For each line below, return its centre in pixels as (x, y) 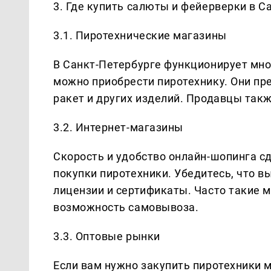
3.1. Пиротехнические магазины (140, 35)
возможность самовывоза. (126, 207)
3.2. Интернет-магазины (118, 127)
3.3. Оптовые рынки (107, 236)
